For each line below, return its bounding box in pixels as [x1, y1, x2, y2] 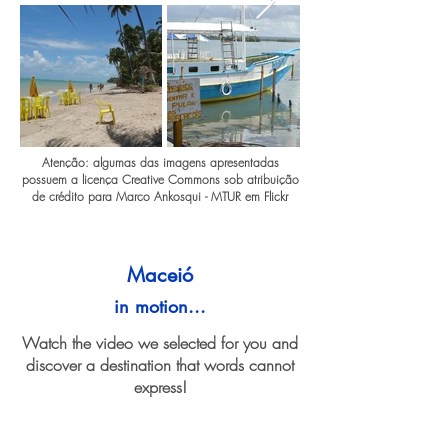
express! [133, 376, 187, 398]
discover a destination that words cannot [26, 354, 294, 376]
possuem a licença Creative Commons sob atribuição [21, 171, 299, 188]
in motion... [114, 294, 206, 318]
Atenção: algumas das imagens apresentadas [41, 154, 279, 171]
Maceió [127, 262, 193, 288]
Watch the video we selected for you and [22, 332, 298, 354]
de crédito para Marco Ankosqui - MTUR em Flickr [32, 188, 288, 205]
